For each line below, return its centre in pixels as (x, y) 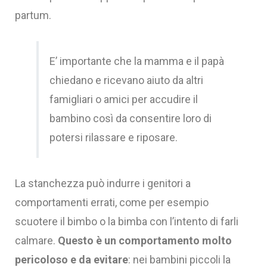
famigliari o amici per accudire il (124, 99)
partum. (33, 15)
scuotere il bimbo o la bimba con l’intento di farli (127, 221)
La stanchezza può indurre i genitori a (103, 183)
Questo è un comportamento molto (145, 240)
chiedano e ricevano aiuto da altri (126, 80)
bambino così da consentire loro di (131, 118)
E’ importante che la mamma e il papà (137, 61)
